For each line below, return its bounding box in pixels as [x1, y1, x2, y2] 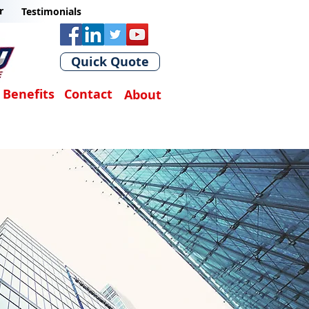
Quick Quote [71, 53, 149, 70]
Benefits [3, 86, 54, 103]
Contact [64, 86, 112, 103]
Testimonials [21, 5, 81, 18]
